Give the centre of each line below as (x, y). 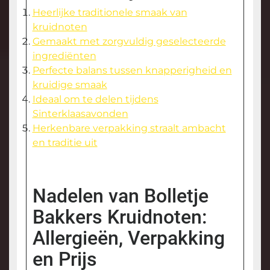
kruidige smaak (70, 85)
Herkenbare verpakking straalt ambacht (129, 128)
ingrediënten (64, 56)
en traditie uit (65, 143)
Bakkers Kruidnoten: (119, 217)
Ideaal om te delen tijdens (95, 99)
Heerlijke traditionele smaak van (110, 13)
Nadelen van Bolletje (120, 196)
